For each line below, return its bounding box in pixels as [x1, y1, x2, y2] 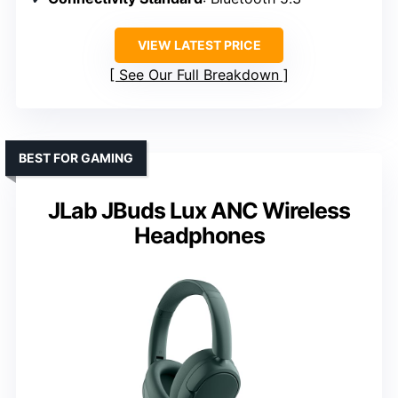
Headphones [133, 221, 265, 249]
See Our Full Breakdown [119, 65, 279, 84]
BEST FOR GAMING [19, 149, 133, 165]
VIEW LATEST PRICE [137, 36, 261, 52]
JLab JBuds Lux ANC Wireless [48, 196, 350, 224]
